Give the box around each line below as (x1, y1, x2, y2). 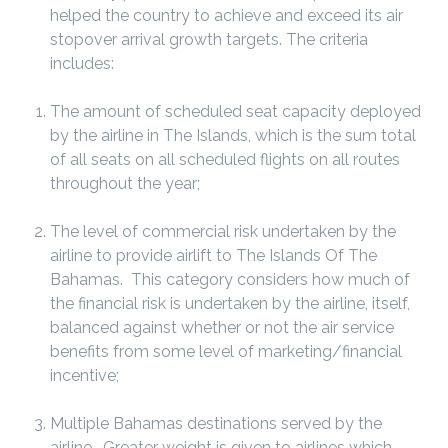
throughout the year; (50, 174, 200, 193)
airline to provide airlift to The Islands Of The (50, 246, 377, 265)
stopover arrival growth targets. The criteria (50, 30, 368, 49)
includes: (50, 54, 114, 73)
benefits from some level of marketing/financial (50, 342, 402, 361)
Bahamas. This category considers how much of (50, 270, 410, 289)
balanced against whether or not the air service (50, 318, 394, 337)
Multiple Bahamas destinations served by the (50, 414, 382, 433)
